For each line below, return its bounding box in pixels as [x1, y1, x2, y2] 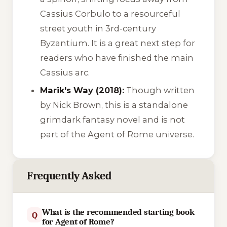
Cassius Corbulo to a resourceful [40, 8, 181, 19]
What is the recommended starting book [42, 207, 195, 217]
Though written [124, 85, 195, 96]
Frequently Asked [27, 169, 112, 183]
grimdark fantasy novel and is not [40, 115, 185, 125]
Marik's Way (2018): [40, 85, 125, 96]
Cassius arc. [40, 67, 90, 78]
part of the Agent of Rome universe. [40, 129, 195, 140]
